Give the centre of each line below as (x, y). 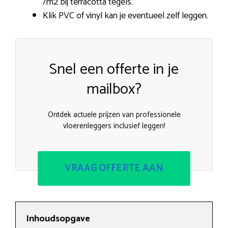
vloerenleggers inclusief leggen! (114, 126)
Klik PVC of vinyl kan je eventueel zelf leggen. (125, 16)
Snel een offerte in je (114, 70)
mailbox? (114, 90)
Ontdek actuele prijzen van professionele (114, 115)
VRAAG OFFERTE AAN (114, 168)
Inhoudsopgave (58, 219)
